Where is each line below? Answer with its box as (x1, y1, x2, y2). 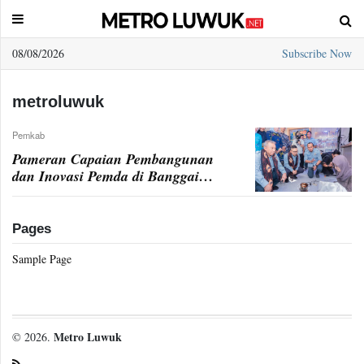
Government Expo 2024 (12, 182, 155, 203)
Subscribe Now (282, 45, 352, 61)
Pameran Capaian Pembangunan (12, 148, 214, 169)
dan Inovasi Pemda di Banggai (12, 165, 199, 186)
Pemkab (12, 128, 45, 141)
